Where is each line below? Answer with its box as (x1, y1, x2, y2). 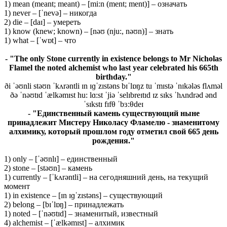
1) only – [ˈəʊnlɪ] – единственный (4, 154, 118, 163)
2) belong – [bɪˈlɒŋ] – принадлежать (4, 200, 124, 209)
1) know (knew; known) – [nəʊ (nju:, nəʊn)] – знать (4, 26, 173, 35)
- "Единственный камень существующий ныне (27, 108, 200, 118)
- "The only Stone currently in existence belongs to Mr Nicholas (5, 54, 222, 63)
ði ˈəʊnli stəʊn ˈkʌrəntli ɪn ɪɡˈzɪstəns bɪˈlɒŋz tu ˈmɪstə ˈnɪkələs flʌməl (5, 81, 222, 90)
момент (4, 181, 30, 191)
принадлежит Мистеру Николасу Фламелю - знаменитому (8, 118, 219, 127)
